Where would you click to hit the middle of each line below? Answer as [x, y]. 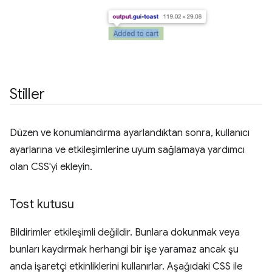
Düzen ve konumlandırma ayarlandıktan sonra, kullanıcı [130, 133]
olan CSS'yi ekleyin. [51, 167]
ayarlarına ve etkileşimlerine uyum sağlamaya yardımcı [127, 150]
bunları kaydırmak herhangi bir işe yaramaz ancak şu [124, 249]
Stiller [27, 94]
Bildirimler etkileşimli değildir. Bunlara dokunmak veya [125, 232]
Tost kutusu [42, 204]
